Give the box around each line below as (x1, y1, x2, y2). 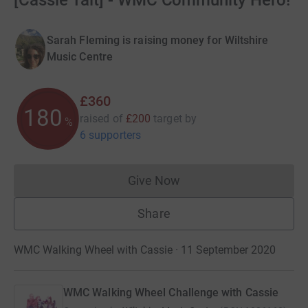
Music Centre (47, 50, 113, 64)
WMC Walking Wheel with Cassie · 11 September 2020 (14, 243, 276, 256)
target (153, 111, 182, 125)
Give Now (127, 173, 181, 188)
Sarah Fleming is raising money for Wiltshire (47, 34, 269, 47)
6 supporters (80, 128, 141, 142)
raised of (80, 111, 123, 125)
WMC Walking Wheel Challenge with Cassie (63, 285, 279, 299)
